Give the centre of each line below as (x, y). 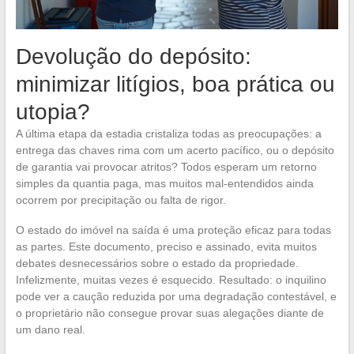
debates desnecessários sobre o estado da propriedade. (157, 264)
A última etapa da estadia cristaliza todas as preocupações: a (168, 134)
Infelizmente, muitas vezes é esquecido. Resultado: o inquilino (171, 280)
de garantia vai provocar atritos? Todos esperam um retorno (166, 167)
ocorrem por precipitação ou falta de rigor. (121, 200)
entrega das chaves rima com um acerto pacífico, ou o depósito (175, 151)
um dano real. (50, 330)
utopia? (53, 112)
